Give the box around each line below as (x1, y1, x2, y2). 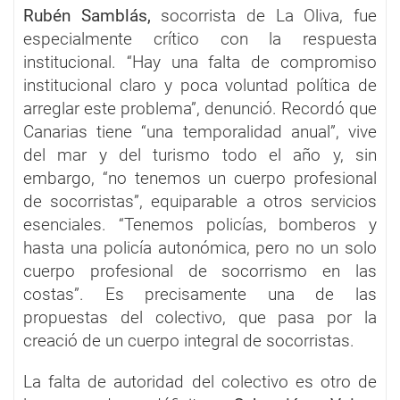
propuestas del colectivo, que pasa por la (23, 306, 377, 328)
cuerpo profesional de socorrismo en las (23, 260, 377, 281)
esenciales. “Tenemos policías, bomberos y (23, 213, 377, 235)
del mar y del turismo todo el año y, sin (23, 144, 377, 165)
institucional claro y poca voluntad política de (23, 74, 377, 96)
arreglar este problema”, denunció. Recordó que (23, 97, 377, 119)
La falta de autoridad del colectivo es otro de (23, 371, 377, 392)
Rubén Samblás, (23, 4, 162, 26)
